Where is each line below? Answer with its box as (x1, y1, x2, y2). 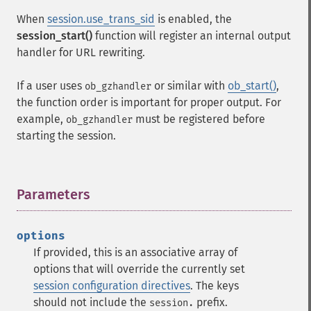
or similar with (151, 79, 228, 92)
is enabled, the (155, 12, 232, 26)
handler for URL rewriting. (17, 46, 145, 59)
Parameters (17, 186, 90, 203)
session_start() (17, 29, 92, 42)
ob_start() (228, 79, 276, 92)
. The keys (190, 279, 239, 292)
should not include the (33, 296, 149, 309)
